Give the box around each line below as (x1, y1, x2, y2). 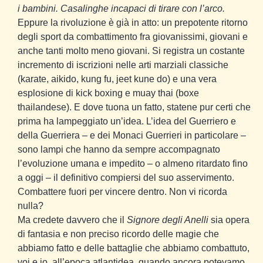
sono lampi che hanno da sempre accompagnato (18, 144, 220, 155)
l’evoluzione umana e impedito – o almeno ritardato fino (18, 159, 248, 169)
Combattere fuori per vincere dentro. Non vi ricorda (18, 187, 227, 197)
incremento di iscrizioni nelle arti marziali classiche (18, 60, 228, 70)
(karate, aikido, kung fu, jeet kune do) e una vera (18, 74, 217, 85)
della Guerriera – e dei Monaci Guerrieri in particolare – (18, 130, 246, 141)
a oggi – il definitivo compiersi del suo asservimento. (18, 173, 234, 183)
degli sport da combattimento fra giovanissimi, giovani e (18, 32, 248, 42)
